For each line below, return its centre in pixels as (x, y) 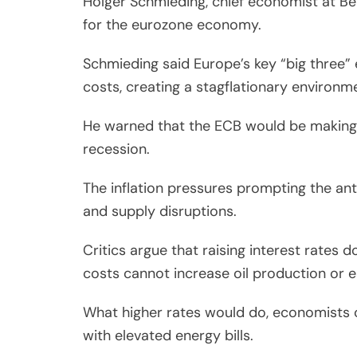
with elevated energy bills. (168, 335)
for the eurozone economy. (172, 24)
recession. (116, 149)
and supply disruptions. (160, 211)
